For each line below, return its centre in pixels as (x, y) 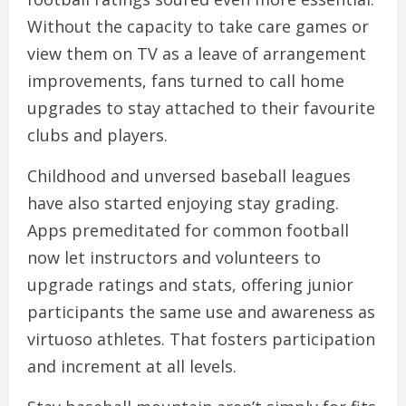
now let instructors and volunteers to (174, 257)
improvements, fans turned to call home (186, 81)
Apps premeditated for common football (188, 230)
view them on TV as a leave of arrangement (197, 53)
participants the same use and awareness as (201, 312)
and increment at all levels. (132, 366)
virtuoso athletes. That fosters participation (201, 339)
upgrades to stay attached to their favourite (201, 108)
